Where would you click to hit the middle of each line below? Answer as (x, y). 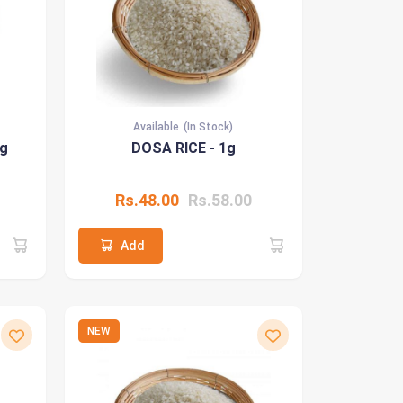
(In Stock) (208, 127)
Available (156, 127)
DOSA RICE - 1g (183, 148)
